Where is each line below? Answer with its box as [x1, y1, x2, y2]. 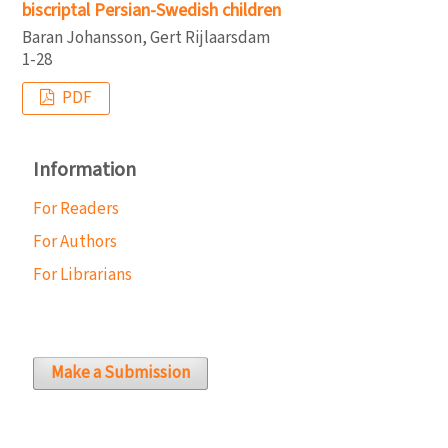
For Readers [33, 196, 119, 221]
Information [33, 156, 136, 184]
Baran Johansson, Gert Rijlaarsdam [22, 26, 270, 50]
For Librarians [33, 262, 132, 287]
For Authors [33, 229, 117, 254]
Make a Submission [51, 361, 190, 385]
